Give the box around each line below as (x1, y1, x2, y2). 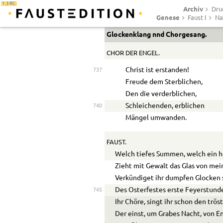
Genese (156, 14, 180, 21)
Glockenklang (106, 30, 151, 39)
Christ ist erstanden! (125, 67, 190, 74)
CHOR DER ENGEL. (106, 50, 160, 56)
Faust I (188, 15, 207, 21)
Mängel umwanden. (125, 114, 187, 122)
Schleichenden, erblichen (125, 103, 205, 110)
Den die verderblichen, (125, 91, 197, 98)
